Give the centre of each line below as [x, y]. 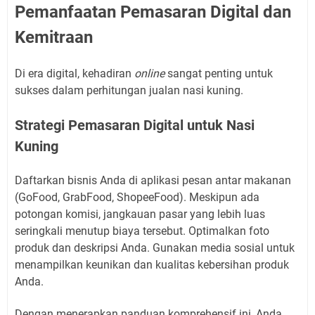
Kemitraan [54, 38]
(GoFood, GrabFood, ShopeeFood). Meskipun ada [137, 198]
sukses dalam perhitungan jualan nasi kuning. [129, 91]
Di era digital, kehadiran [75, 74]
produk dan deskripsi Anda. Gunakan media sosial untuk [155, 248]
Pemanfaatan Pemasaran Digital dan [153, 12]
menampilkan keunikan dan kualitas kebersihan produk [152, 265]
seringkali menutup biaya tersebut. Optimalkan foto [142, 231]
